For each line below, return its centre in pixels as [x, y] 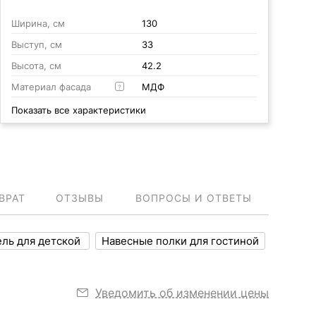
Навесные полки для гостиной [180, 241]
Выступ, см [36, 44]
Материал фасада [51, 87]
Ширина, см [38, 23]
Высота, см [36, 66]
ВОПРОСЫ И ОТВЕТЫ [194, 198]
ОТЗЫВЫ [79, 198]
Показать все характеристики [78, 110]
